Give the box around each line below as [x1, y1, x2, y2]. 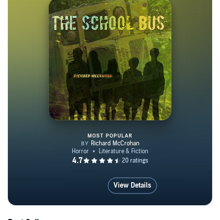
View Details [113, 181, 151, 190]
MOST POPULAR [87, 133, 133, 139]
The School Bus [109, 159, 163, 169]
